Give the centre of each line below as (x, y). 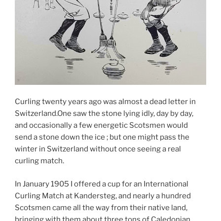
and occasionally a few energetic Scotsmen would (101, 126)
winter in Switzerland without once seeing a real (98, 149)
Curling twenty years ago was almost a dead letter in (105, 102)
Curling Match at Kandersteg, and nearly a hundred (103, 196)
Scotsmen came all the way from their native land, (101, 207)
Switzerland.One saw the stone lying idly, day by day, (104, 114)
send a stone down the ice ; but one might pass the (102, 137)
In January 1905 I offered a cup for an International (102, 184)
